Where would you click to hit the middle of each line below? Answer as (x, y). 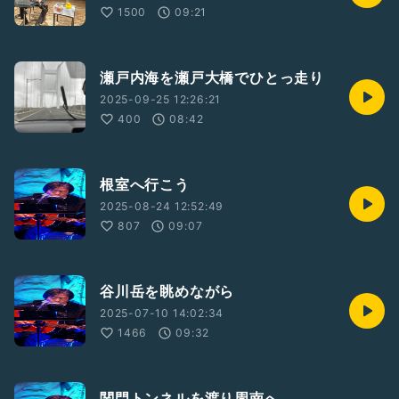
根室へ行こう (145, 184)
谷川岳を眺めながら (167, 291)
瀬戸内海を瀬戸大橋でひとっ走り (212, 77)
